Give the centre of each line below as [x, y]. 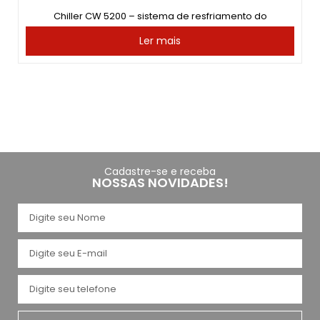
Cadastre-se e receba [160, 171]
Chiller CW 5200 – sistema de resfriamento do [160, 16]
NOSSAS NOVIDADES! [160, 182]
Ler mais [160, 41]
